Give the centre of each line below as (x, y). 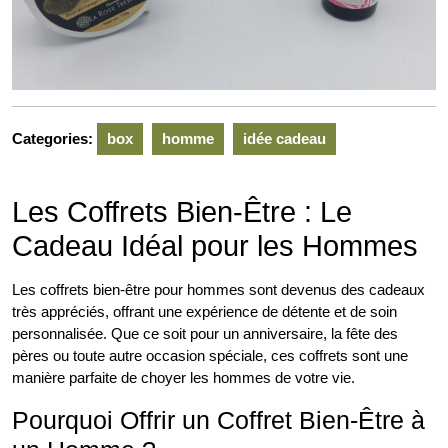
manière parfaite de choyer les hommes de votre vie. (183, 378)
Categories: (52, 139)
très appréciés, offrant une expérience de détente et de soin (204, 312)
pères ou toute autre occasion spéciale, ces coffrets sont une (210, 356)
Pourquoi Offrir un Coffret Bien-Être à (218, 420)
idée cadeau (284, 139)
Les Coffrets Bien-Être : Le (182, 212)
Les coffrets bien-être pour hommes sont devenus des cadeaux (218, 290)
